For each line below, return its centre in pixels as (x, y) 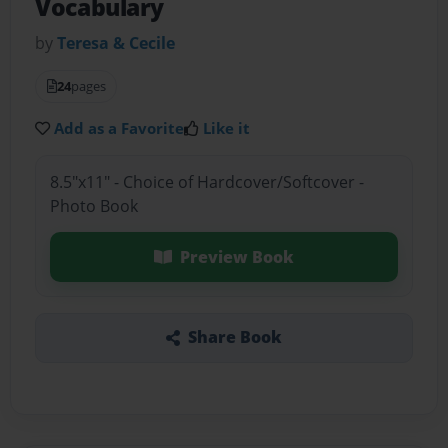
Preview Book (236, 256)
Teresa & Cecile (116, 43)
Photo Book (93, 205)
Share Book (234, 337)
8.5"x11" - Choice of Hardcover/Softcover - (206, 181)
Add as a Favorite (119, 128)
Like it (227, 128)
